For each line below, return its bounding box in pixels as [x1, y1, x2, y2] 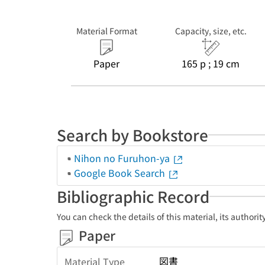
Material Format [76, 25, 137, 37]
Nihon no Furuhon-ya [74, 151, 172, 165]
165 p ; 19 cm [182, 56, 240, 70]
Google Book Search [74, 166, 167, 180]
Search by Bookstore [57, 124, 208, 146]
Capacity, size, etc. [174, 25, 247, 37]
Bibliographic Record [57, 185, 209, 207]
